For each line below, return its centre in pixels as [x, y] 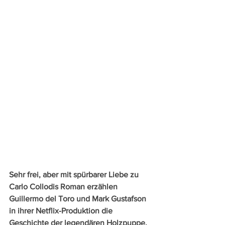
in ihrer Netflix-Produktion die [62, 211]
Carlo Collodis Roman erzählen [64, 187]
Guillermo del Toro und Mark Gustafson [79, 199]
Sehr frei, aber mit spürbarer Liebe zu [75, 175]
